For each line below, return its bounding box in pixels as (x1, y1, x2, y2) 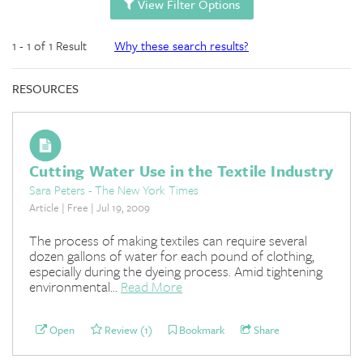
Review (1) (102, 321, 152, 338)
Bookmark (177, 321, 224, 338)
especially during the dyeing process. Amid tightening (29, 260, 322, 281)
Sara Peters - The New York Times (29, 180, 199, 199)
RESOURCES (12, 79, 79, 97)
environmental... (29, 275, 121, 297)
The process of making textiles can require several (29, 229, 307, 250)
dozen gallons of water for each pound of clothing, (29, 245, 314, 266)
